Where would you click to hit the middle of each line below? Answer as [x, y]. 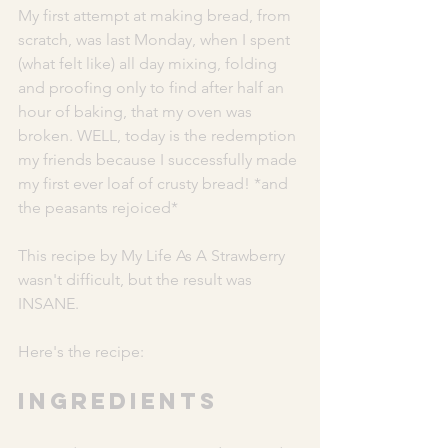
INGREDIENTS [118, 400]
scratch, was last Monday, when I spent [156, 39]
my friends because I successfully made [159, 159]
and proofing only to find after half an [153, 87]
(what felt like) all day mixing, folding [149, 63]
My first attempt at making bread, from [156, 15]
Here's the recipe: [83, 351]
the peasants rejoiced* [100, 207]
